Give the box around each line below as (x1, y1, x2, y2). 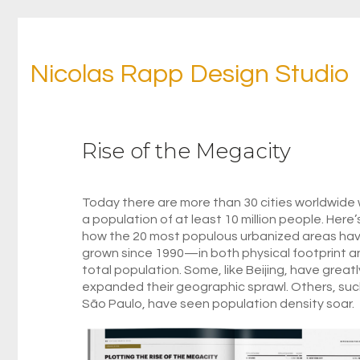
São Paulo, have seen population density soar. (82, 297, 354, 310)
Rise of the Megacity (82, 138, 291, 164)
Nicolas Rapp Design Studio (30, 61, 349, 88)
